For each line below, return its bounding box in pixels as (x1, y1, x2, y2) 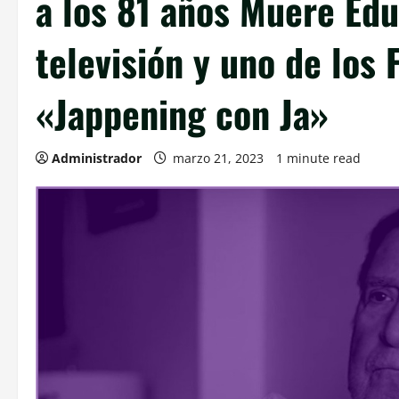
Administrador (52, 150, 142, 167)
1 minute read (276, 150, 361, 167)
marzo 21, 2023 (169, 150, 267, 167)
